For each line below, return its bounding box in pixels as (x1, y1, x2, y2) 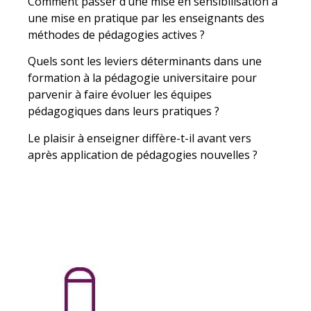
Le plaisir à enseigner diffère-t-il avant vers (28, 130, 251, 146)
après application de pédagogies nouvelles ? (28, 146, 258, 162)
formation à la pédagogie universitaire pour (28, 70, 257, 86)
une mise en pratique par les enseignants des (28, 10, 264, 26)
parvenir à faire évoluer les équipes (28, 87, 212, 103)
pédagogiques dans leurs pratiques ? (28, 103, 219, 119)
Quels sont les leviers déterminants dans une (28, 53, 262, 69)
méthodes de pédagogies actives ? (28, 26, 205, 42)
